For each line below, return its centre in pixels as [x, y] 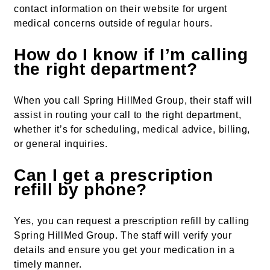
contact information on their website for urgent [121, 9]
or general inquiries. [61, 144]
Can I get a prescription [114, 175]
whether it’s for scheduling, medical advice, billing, [132, 130]
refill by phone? [81, 190]
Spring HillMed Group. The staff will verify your [123, 236]
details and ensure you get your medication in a [124, 250]
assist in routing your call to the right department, [128, 115]
